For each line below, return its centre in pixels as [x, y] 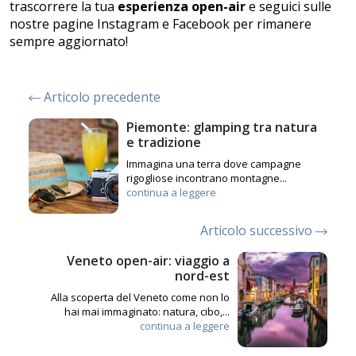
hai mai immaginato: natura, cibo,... [147, 312]
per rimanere [271, 24]
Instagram [128, 24]
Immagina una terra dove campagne [213, 164]
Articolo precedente [101, 97]
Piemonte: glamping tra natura [221, 128]
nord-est [203, 276]
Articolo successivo [258, 231]
